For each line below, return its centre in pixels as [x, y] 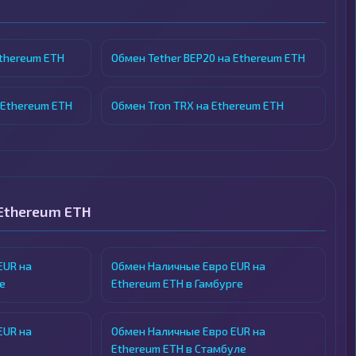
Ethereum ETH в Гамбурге [178, 284]
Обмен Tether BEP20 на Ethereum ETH [209, 58]
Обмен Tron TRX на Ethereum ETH [198, 106]
